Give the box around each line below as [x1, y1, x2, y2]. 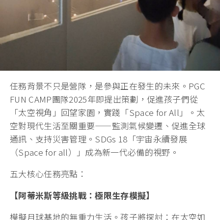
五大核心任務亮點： [10, 167, 87, 180]
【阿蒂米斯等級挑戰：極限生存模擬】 [10, 189, 155, 201]
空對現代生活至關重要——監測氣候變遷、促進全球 [10, 119, 206, 132]
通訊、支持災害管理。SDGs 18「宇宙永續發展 [10, 132, 188, 145]
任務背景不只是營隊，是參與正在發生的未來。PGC [10, 79, 206, 92]
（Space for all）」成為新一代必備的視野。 [10, 145, 179, 158]
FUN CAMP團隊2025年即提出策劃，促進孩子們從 [10, 92, 198, 105]
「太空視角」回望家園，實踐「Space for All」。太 [10, 106, 205, 118]
